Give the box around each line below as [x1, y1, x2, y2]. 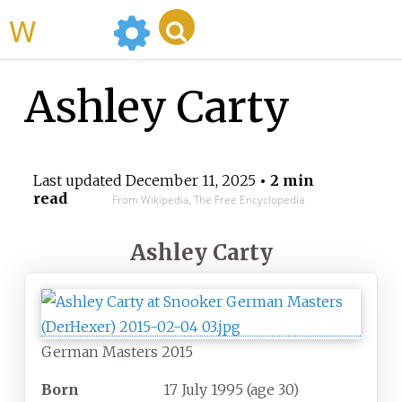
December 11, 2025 [125, 171, 256, 190]
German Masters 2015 [41, 343, 193, 362]
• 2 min [255, 171, 314, 190]
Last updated [32, 171, 126, 190]
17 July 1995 [163, 380, 243, 399]
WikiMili [36, 9, 106, 50]
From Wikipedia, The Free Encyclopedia [111, 192, 304, 208]
